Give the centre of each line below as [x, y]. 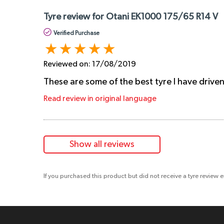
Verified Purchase [76, 34]
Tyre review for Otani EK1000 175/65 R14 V [131, 17]
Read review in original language [100, 99]
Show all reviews [102, 145]
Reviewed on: [68, 64]
